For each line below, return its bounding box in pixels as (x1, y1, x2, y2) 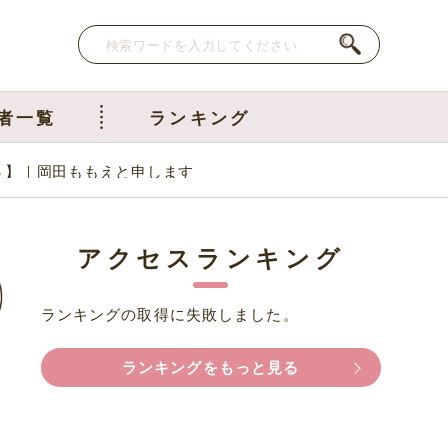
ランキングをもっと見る (121, 356, 300, 379)
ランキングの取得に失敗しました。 (40, 303, 299, 325)
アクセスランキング (77, 240, 345, 274)
